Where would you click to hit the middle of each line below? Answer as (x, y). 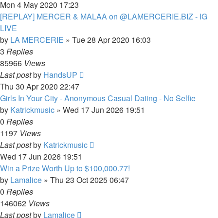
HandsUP (60, 75)
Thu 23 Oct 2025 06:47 (90, 180)
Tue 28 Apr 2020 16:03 (111, 40)
